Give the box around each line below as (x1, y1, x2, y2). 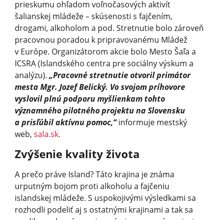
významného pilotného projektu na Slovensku (15, 105, 185, 116)
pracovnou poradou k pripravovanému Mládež (15, 34, 187, 45)
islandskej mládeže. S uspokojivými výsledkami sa (15, 192, 196, 203)
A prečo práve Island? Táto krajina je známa (15, 168, 174, 180)
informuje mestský (116, 116, 187, 128)
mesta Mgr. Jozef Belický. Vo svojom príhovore (15, 81, 185, 92)
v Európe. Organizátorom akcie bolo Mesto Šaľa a (15, 46, 196, 57)
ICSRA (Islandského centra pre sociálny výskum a (15, 57, 193, 69)
